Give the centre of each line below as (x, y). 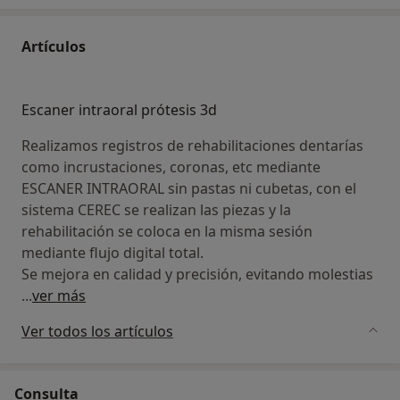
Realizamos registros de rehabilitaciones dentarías (192, 145)
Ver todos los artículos (97, 331)
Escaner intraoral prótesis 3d (119, 109)
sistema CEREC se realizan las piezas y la (156, 209)
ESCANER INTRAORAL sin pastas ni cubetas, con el (189, 188)
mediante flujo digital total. (112, 252)
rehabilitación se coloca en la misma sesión (167, 231)
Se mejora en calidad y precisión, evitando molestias (197, 274)
